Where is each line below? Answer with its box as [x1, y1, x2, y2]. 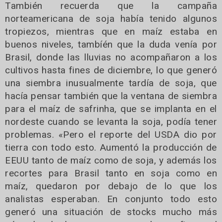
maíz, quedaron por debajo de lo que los [5, 180, 217, 192]
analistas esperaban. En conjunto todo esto [5, 193, 217, 205]
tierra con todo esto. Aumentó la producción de [5, 141, 217, 153]
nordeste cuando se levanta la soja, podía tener [5, 115, 217, 127]
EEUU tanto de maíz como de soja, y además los [5, 154, 217, 166]
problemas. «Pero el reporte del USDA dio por [5, 128, 217, 140]
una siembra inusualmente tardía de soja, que [5, 77, 217, 89]
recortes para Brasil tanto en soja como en [5, 167, 217, 179]
